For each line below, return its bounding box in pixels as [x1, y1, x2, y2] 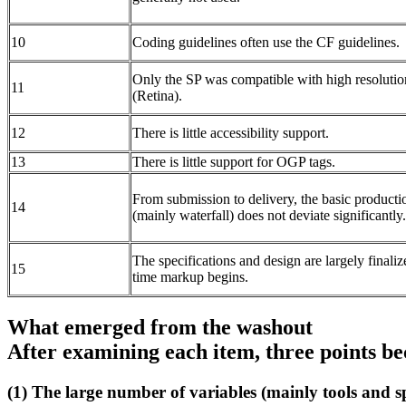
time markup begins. [132, 269, 248, 285]
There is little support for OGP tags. [132, 154, 335, 170]
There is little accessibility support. [132, 125, 329, 141]
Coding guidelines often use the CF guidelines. [132, 34, 400, 51]
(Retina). [132, 88, 182, 104]
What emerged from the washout [7, 315, 313, 340]
